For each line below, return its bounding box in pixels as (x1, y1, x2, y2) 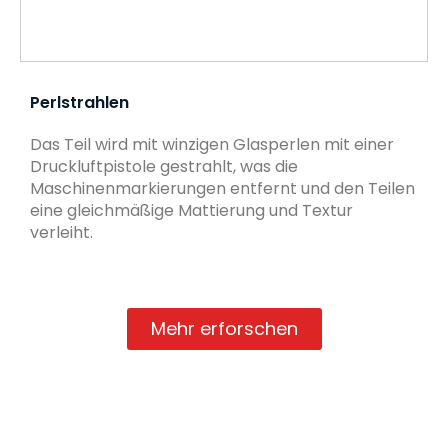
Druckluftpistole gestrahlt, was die (30, 154, 298, 178)
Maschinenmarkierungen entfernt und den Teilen (30, 176, 415, 200)
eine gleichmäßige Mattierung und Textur (30, 198, 353, 222)
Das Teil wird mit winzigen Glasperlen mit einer (30, 132, 394, 156)
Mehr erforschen (150, 315, 298, 341)
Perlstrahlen (30, 90, 129, 114)
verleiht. (30, 220, 93, 244)
